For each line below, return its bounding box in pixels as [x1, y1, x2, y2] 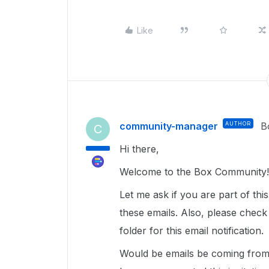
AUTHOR [225, 120, 251, 127]
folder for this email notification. [119, 225, 264, 237]
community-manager [119, 120, 218, 132]
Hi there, [119, 143, 159, 155]
